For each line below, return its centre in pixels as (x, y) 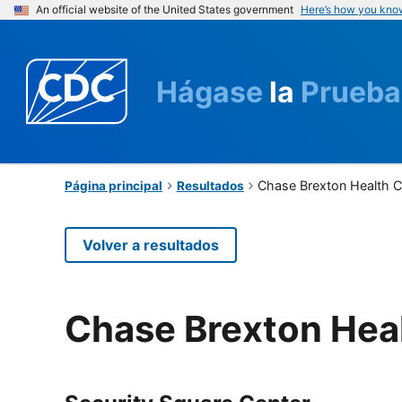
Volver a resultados (151, 245)
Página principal (114, 185)
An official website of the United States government (165, 9)
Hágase (213, 92)
